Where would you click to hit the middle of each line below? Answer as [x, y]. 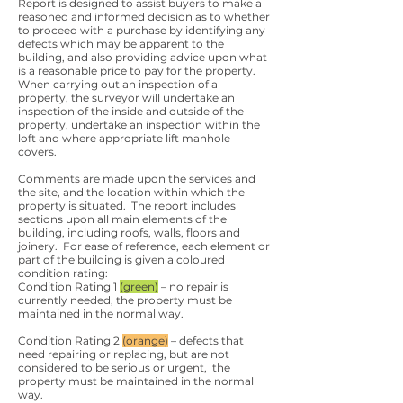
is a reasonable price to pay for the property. [138, 71]
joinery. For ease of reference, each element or [144, 246]
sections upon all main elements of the [122, 219]
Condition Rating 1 [69, 287]
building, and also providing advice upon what [143, 57]
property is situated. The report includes [127, 206]
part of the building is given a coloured [121, 260]
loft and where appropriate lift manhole [124, 138]
